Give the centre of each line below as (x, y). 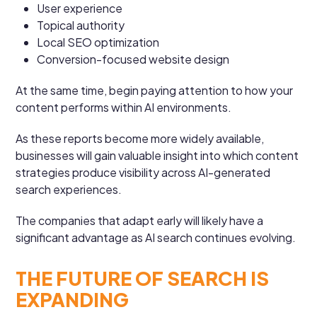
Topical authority (81, 25)
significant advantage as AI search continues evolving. (156, 237)
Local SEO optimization (98, 42)
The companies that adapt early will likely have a (140, 220)
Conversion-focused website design (133, 59)
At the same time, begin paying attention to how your (155, 90)
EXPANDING (73, 299)
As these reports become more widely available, (140, 138)
